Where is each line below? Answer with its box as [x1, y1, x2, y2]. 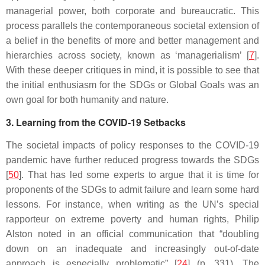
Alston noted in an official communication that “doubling [6, 229, 259, 239]
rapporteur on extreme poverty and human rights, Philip [6, 214, 259, 224]
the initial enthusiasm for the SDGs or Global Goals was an [6, 80, 259, 90]
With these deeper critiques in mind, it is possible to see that [6, 65, 259, 75]
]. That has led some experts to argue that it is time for [19, 170, 259, 180]
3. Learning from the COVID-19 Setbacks [6, 115, 186, 129]
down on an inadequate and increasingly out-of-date [6, 244, 259, 254]
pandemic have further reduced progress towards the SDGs [6, 155, 259, 165]
